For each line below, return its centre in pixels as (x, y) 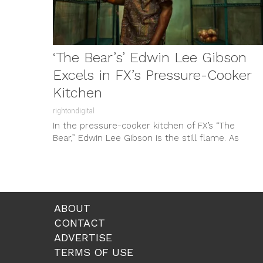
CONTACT (80, 222)
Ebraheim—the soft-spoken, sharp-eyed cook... (152, 150)
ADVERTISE (83, 237)
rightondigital (74, 111)
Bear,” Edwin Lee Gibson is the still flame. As (146, 138)
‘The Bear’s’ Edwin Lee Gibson (150, 57)
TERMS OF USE (94, 252)
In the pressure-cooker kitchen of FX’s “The (144, 125)
